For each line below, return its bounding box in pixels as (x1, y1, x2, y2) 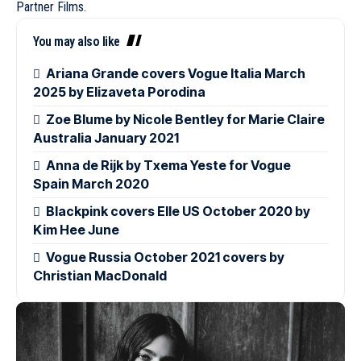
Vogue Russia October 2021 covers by (46, 249, 285, 266)
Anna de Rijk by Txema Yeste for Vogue (46, 157, 292, 174)
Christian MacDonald (33, 268, 167, 284)
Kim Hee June (33, 222, 119, 239)
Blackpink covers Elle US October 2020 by (46, 203, 311, 220)
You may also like (33, 33, 120, 49)
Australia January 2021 (33, 130, 179, 147)
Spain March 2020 (33, 176, 149, 193)
